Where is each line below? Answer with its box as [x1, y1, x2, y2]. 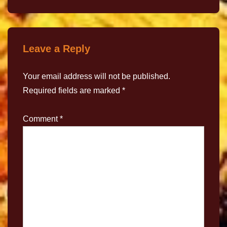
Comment [23, 115, 60, 124]
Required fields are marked [23, 86, 122, 95]
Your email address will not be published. [23, 72, 170, 81]
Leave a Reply [23, 43, 90, 55]
